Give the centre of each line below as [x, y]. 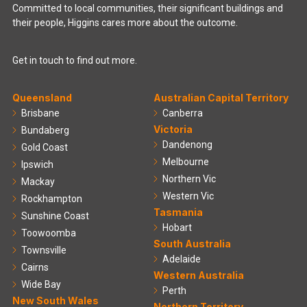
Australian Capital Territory [221, 98]
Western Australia [199, 275]
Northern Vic [189, 179]
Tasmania [178, 212]
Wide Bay [41, 285]
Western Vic [188, 196]
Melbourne [186, 162]
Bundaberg [45, 131]
